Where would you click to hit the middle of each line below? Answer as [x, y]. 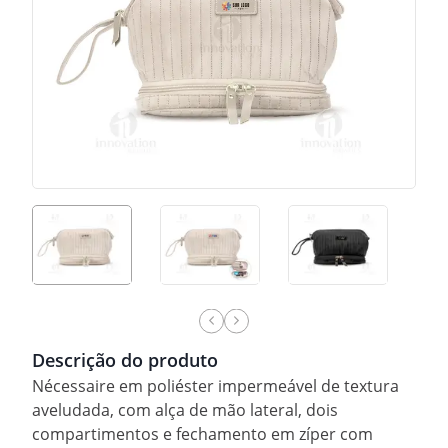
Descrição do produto [125, 359]
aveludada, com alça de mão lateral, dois [185, 409]
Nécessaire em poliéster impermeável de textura [215, 385]
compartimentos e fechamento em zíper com [202, 433]
